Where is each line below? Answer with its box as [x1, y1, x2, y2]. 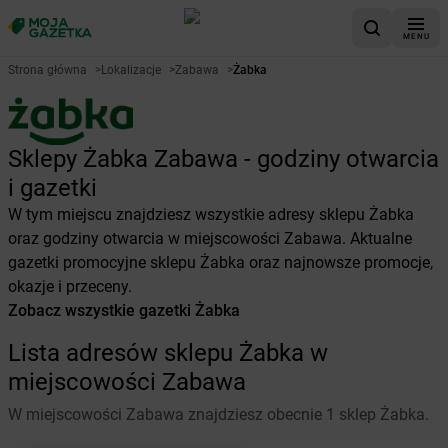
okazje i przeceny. [8, 277, 132, 296]
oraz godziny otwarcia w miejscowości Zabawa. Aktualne [8, 229, 412, 248]
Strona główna [8, 63, 87, 77]
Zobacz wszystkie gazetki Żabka [8, 301, 240, 320]
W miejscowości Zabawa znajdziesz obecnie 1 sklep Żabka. [8, 405, 429, 424]
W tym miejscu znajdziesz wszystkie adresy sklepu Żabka [8, 205, 414, 224]
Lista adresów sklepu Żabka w [8, 339, 328, 367]
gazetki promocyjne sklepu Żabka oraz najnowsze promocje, [8, 253, 433, 272]
